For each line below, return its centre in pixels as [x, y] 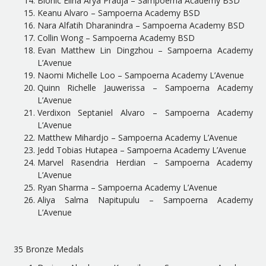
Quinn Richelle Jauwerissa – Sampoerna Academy [145, 88]
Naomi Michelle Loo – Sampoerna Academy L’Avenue [140, 75]
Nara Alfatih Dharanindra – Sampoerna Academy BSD [141, 25]
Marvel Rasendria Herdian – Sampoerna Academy [145, 162]
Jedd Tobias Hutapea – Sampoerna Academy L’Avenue [142, 150]
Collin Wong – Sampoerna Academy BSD [116, 38]
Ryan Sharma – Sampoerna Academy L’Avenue [127, 187]
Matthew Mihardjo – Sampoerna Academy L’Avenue [137, 137]
